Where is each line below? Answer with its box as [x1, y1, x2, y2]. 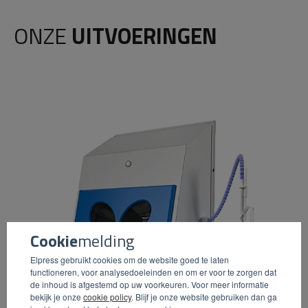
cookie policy [83, 290, 131, 302]
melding [78, 228, 134, 253]
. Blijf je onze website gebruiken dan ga [131, 290, 277, 302]
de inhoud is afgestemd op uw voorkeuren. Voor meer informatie [30, 278, 269, 290]
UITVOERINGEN [71, 19, 217, 53]
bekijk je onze [30, 290, 83, 302]
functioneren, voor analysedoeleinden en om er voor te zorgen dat [30, 265, 276, 278]
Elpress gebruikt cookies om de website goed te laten [30, 253, 229, 265]
